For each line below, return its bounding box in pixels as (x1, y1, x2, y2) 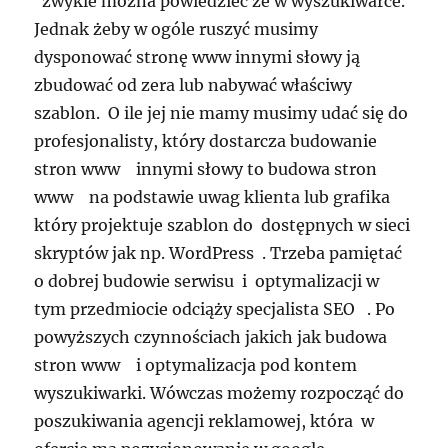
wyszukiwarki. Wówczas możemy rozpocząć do (34, 383, 405, 404)
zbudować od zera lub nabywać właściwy (34, 75, 353, 96)
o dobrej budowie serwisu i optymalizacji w (34, 271, 380, 292)
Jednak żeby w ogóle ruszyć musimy (34, 19, 319, 40)
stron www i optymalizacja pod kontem (34, 355, 358, 376)
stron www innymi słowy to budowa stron (34, 159, 378, 180)
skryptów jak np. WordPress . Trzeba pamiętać (34, 243, 403, 264)
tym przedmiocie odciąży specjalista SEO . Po (34, 299, 396, 320)
